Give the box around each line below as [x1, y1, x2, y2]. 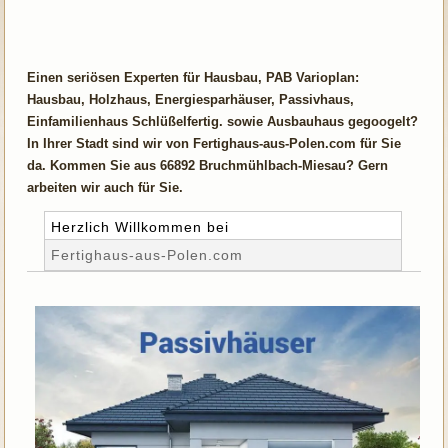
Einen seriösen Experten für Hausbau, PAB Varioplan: [27, 69, 360, 85]
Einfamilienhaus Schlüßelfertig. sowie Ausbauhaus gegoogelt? [27, 113, 419, 129]
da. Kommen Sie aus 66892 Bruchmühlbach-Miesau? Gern [27, 157, 389, 173]
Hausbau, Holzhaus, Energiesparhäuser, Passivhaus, [27, 91, 355, 107]
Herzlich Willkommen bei [51, 218, 230, 235]
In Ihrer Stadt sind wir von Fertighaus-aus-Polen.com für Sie [27, 135, 402, 151]
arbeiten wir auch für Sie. [27, 179, 184, 195]
